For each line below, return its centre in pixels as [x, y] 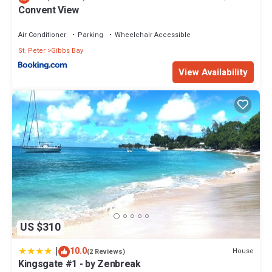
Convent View [49, 10]
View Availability [213, 73]
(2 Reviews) [106, 251]
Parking [90, 35]
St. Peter [32, 50]
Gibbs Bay [67, 50]
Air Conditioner [42, 35]
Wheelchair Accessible [153, 35]
